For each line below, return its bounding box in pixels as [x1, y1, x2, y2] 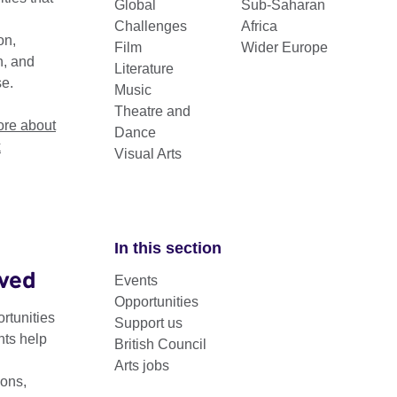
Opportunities [114, 294, 199, 309]
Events [114, 273, 159, 288]
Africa [240, 19, 277, 34]
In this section [114, 239, 222, 257]
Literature [114, 61, 175, 76]
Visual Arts [114, 146, 183, 161]
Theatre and [114, 104, 191, 119]
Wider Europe [240, 40, 328, 55]
